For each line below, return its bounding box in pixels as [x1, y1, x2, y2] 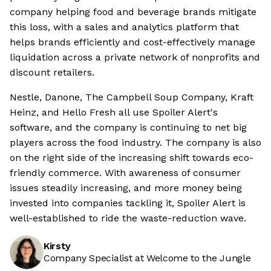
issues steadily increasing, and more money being [10, 182, 242, 194]
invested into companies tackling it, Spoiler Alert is [10, 197, 246, 209]
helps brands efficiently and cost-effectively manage [10, 36, 255, 48]
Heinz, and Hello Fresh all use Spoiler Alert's [10, 106, 218, 119]
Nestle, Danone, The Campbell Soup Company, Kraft [10, 91, 253, 103]
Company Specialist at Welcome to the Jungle [44, 252, 251, 264]
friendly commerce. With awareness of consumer [10, 167, 241, 179]
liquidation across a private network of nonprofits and [10, 51, 260, 64]
